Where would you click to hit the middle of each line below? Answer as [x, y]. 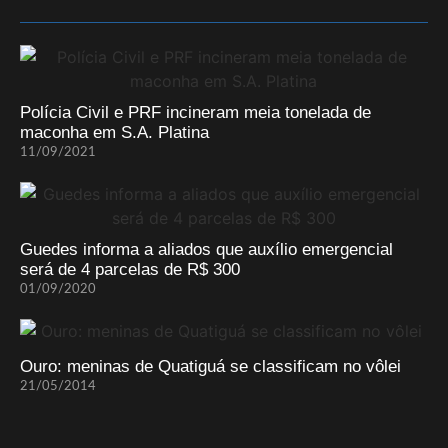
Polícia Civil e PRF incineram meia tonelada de [195, 113]
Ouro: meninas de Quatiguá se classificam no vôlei [210, 367]
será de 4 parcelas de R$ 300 [130, 270]
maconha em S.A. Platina [114, 133]
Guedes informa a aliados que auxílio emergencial [206, 250]
